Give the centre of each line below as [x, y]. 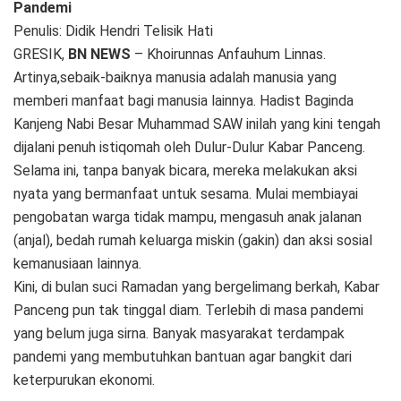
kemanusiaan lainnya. [77, 263]
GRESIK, [41, 54]
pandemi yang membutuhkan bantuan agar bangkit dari [183, 356]
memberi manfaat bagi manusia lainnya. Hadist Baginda [183, 100]
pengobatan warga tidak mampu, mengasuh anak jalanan [188, 217]
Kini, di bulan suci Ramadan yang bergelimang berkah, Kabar [196, 286]
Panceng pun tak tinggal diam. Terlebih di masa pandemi [188, 310]
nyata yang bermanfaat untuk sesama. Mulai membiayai [186, 193]
